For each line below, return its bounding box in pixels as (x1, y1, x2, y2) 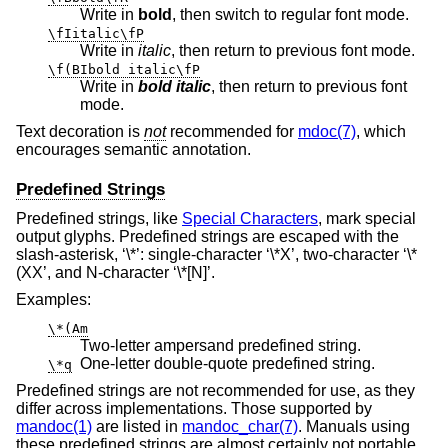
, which (356, 123, 406, 141)
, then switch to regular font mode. (172, 5, 409, 23)
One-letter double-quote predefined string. (80, 354, 375, 372)
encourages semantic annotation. (16, 141, 251, 159)
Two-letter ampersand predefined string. (80, 336, 361, 354)
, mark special (318, 209, 416, 227)
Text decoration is (16, 123, 144, 141)
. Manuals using (298, 418, 410, 436)
